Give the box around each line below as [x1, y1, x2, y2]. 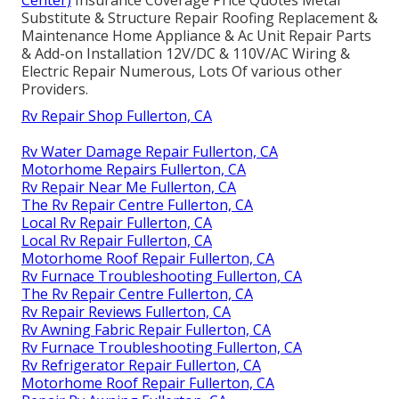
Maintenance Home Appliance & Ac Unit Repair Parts [21, 26, 371, 46]
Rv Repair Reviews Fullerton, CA [21, 302, 231, 322]
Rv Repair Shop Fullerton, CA [21, 106, 212, 126]
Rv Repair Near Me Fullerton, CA [21, 177, 236, 198]
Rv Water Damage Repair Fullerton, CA [21, 142, 278, 162]
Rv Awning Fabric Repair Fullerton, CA [21, 320, 271, 340]
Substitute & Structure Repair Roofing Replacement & [21, 8, 378, 28]
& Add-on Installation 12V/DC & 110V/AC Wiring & [21, 44, 350, 64]
